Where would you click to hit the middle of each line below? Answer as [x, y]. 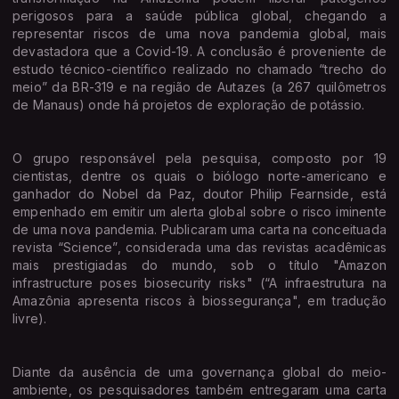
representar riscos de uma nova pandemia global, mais [199, 33]
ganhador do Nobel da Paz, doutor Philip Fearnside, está [199, 193]
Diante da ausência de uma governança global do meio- [199, 371]
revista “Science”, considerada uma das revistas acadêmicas [199, 247]
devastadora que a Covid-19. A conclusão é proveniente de [199, 51]
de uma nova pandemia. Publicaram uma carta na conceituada [199, 229]
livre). [30, 318]
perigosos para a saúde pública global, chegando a [199, 15]
